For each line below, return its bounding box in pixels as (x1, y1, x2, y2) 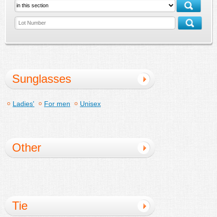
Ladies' (13, 99, 34, 108)
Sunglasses (12, 72, 71, 85)
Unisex (80, 99, 101, 108)
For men (44, 99, 70, 108)
